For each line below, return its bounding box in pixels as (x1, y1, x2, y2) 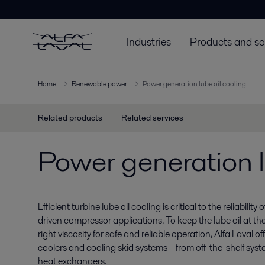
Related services (121, 112, 183, 124)
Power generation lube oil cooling (143, 79, 246, 89)
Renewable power (72, 79, 127, 89)
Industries (127, 34, 171, 49)
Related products (38, 112, 102, 124)
